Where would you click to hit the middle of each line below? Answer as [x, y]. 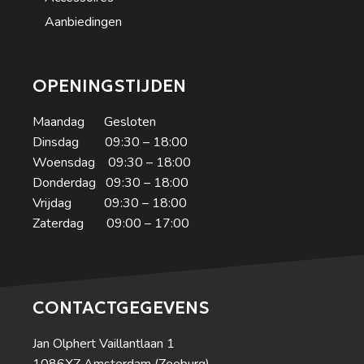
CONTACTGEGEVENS [121, 308]
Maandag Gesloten [94, 121]
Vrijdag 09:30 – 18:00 [110, 203]
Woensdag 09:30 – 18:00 [112, 162]
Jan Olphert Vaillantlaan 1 [104, 343]
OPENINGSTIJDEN [109, 86]
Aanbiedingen [83, 22]
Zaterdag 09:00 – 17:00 [111, 223]
